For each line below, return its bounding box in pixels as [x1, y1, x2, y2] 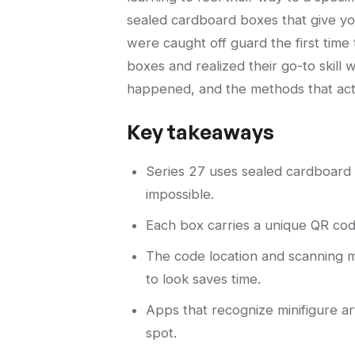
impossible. [146, 186, 214, 203]
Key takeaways [127, 119, 274, 145]
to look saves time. [146, 271, 261, 288]
